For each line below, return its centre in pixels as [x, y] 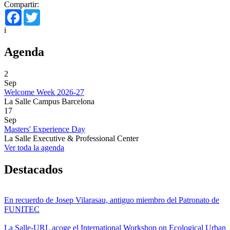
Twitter [52, 13]
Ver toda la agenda [34, 147]
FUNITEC [22, 209]
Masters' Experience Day [45, 129]
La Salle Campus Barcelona [49, 101]
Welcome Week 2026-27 [44, 92]
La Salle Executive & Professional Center [71, 138]
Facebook [37, 13]
